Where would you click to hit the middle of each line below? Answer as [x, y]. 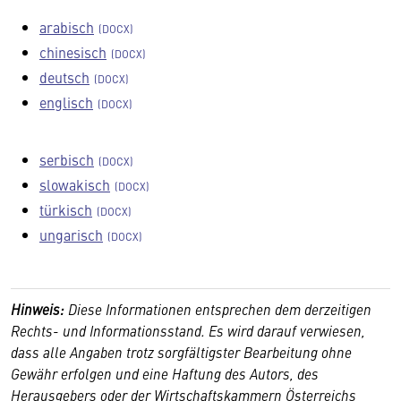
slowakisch [75, 184]
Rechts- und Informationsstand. [108, 330]
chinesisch [73, 52]
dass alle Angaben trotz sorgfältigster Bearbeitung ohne [181, 352]
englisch [66, 102]
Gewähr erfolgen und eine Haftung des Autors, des [165, 373]
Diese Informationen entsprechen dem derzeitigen [220, 309]
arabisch [67, 27]
